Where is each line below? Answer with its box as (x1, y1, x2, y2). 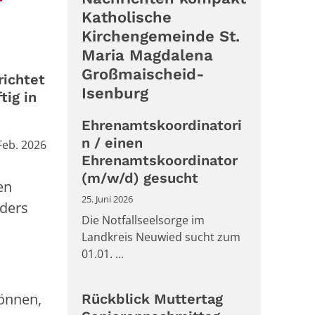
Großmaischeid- (82, 65, 204, 84)
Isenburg (82, 84, 148, 103)
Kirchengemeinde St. (82, 27, 240, 46)
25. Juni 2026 (82, 193, 133, 206)
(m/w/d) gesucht (82, 169, 198, 187)
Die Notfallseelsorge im (82, 212, 205, 229)
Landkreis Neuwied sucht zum (82, 229, 240, 245)
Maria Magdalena (82, 46, 213, 65)
